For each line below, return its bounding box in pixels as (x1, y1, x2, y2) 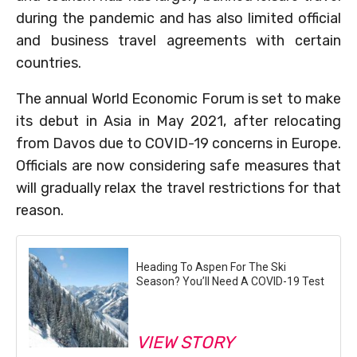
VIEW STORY (136, 331, 234, 352)
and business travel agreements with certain (16, 31, 341, 49)
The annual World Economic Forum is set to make (16, 89, 341, 108)
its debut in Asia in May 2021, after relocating (16, 112, 341, 130)
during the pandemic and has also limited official (16, 9, 341, 27)
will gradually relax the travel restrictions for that (16, 178, 341, 197)
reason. (16, 201, 64, 219)
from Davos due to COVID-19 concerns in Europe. (16, 134, 341, 152)
